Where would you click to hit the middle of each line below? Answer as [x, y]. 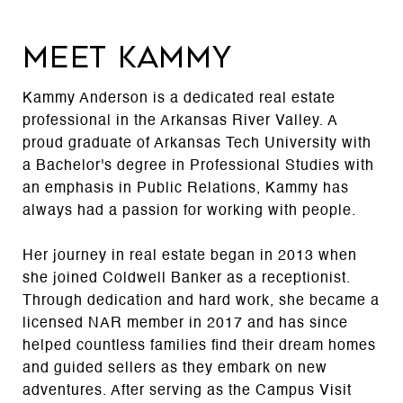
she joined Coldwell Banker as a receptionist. [187, 279]
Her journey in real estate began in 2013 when [190, 257]
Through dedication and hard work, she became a [201, 302]
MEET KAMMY [128, 58]
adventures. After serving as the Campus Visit [187, 392]
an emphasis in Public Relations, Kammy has [186, 189]
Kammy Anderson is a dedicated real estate [179, 99]
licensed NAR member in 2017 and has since [185, 324]
